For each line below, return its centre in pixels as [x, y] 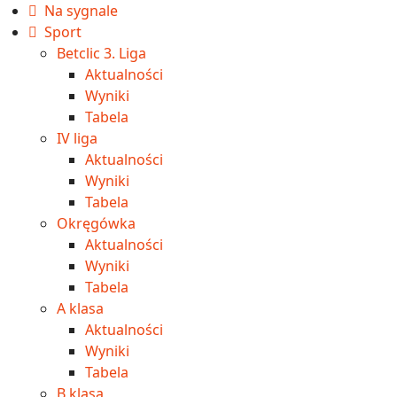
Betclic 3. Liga [101, 54]
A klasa [80, 309]
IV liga [77, 139]
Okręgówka [96, 224]
